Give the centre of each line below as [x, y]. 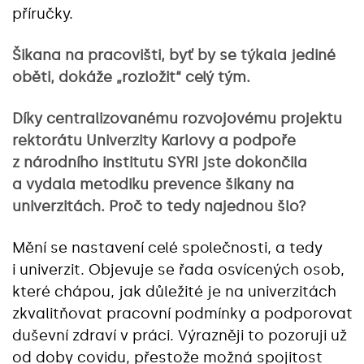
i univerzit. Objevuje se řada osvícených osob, [178, 269]
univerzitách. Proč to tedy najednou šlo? [159, 206]
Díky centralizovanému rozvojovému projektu [177, 118]
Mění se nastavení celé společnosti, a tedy [167, 247]
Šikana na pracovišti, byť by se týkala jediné [174, 55]
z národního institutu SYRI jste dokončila [160, 162]
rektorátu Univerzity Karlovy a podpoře [154, 140]
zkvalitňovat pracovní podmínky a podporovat [182, 313]
